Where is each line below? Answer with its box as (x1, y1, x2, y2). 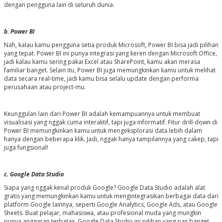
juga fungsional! (3, 143, 48, 152)
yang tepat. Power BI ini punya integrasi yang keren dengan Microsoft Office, (3, 49, 217, 58)
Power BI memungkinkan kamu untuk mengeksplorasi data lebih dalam (3, 126, 202, 135)
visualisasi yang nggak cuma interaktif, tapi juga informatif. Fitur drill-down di (3, 118, 218, 127)
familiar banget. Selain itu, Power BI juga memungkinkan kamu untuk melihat (3, 66, 216, 75)
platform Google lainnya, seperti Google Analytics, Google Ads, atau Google (3, 200, 218, 209)
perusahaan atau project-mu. (3, 83, 86, 92)
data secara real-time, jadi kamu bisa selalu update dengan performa (3, 74, 199, 83)
